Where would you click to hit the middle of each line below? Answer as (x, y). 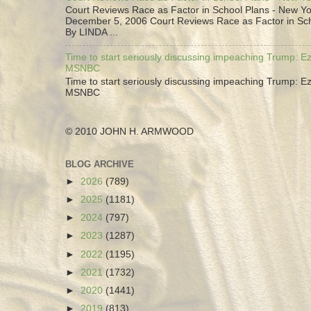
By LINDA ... (92, 33)
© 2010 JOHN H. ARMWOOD (129, 132)
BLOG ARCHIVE (100, 165)
